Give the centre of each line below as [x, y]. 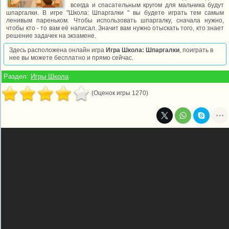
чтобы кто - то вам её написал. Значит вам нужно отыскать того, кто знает [115, 28]
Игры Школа [50, 76]
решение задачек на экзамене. [51, 36]
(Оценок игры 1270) [120, 93]
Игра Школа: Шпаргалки [143, 50]
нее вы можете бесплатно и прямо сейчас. [72, 58]
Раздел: [17, 76]
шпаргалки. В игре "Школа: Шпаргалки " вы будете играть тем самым [115, 13]
